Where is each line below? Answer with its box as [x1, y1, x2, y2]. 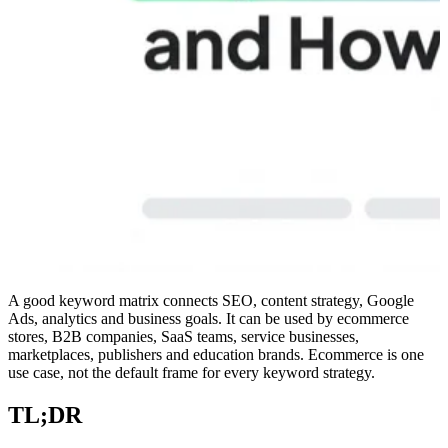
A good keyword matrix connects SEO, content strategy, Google [8, 291, 414, 309]
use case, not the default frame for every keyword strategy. [8, 363, 375, 381]
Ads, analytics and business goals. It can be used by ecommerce [8, 309, 409, 327]
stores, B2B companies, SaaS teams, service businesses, [8, 327, 359, 345]
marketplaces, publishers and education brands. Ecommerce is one [8, 345, 424, 363]
